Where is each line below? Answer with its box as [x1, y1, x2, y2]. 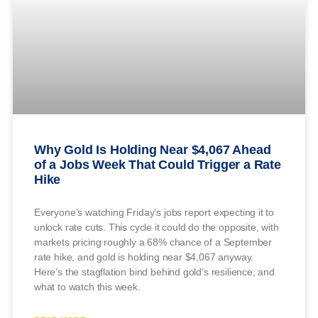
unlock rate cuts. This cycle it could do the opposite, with [34, 221, 279, 233]
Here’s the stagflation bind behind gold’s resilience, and [34, 265, 275, 278]
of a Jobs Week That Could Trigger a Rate [34, 157, 281, 172]
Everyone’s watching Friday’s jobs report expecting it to [34, 206, 275, 218]
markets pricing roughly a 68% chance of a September [34, 236, 273, 248]
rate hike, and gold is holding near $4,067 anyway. [34, 251, 254, 263]
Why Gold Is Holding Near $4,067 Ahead [34, 142, 271, 157]
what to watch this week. [34, 280, 141, 292]
